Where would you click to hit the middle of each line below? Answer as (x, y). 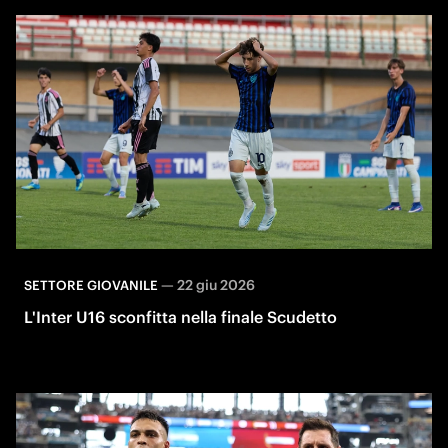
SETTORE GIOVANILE (91, 285)
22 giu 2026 (216, 284)
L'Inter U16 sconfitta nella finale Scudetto (180, 316)
